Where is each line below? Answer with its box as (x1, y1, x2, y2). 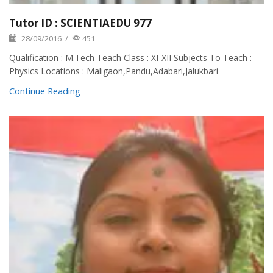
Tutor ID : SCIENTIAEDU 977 (9, 16, 152, 30)
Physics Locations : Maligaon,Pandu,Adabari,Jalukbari (9, 65, 218, 77)
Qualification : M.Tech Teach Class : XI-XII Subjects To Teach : (9, 52, 252, 64)
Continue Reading (9, 85, 80, 97)
